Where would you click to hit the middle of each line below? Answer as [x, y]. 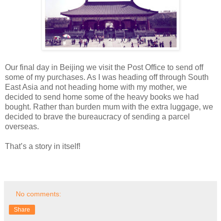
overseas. [22, 126]
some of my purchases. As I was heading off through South [107, 77]
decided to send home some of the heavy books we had [102, 97]
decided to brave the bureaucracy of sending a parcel [97, 116]
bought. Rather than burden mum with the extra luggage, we [109, 107]
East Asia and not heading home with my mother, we [96, 87]
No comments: [39, 194]
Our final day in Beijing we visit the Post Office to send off [104, 67]
